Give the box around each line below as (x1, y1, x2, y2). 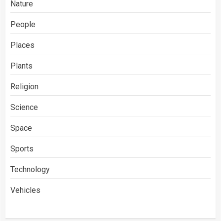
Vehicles (10, 185, 40, 195)
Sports (10, 144, 34, 154)
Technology (10, 165, 50, 175)
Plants (10, 61, 33, 71)
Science (10, 103, 38, 112)
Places (10, 40, 35, 50)
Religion (10, 82, 38, 92)
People (10, 20, 36, 30)
